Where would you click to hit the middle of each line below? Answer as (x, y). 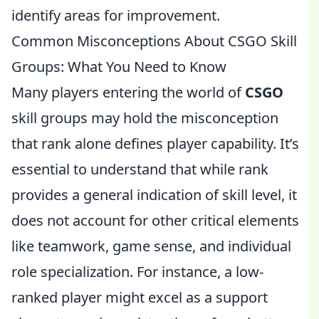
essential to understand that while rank (140, 169)
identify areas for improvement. (116, 15)
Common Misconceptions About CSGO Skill (154, 41)
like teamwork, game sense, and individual (151, 246)
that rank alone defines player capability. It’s (155, 143)
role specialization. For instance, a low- (137, 272)
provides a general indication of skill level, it (154, 195)
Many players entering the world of (128, 92)
